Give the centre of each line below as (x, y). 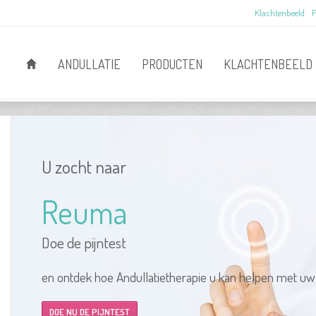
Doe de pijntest (84, 242)
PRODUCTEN (172, 64)
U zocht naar (84, 166)
